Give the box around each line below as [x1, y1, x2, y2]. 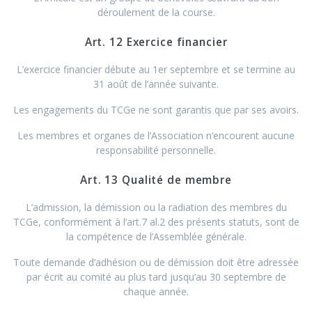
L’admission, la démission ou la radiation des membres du [25, 200, 287, 214]
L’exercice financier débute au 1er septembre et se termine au [17, 62, 295, 76]
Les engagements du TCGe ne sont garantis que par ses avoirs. [13, 102, 299, 116]
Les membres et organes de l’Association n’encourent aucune [17, 128, 295, 142]
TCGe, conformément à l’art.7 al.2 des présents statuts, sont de [13, 214, 299, 228]
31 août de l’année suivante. [93, 77, 219, 91]
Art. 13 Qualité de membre [80, 172, 232, 187]
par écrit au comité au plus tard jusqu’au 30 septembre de [26, 270, 286, 283]
